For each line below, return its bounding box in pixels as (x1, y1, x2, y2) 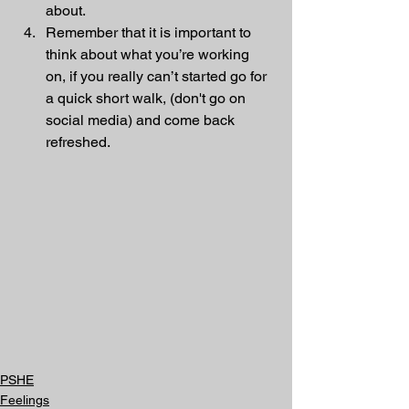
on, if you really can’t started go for (46, 68, 270, 85)
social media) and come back (46, 111, 238, 129)
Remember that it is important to (46, 24, 255, 41)
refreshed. (46, 133, 110, 151)
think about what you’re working (46, 46, 253, 63)
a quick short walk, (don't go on (46, 89, 249, 107)
